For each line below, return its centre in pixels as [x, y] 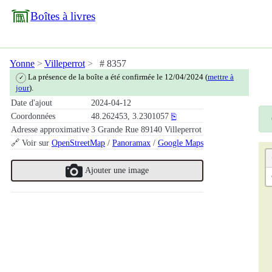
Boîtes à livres [63, 16]
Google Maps [181, 142]
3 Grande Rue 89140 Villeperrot [146, 129]
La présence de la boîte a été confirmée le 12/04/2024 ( [117, 77]
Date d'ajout [32, 102]
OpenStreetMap [78, 142]
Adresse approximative [50, 129]
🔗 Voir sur [31, 142]
